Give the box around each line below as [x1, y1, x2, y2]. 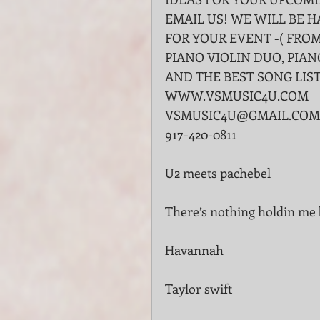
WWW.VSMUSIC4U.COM [165, 87, 309, 104]
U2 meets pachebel [165, 164, 271, 181]
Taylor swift [165, 280, 232, 297]
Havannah [165, 241, 224, 259]
